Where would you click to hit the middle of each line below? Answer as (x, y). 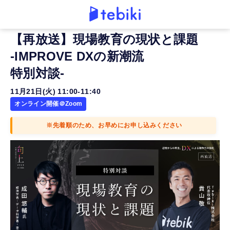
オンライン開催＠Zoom (49, 104)
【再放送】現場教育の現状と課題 (104, 39)
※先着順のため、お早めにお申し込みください (114, 125)
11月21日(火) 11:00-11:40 (55, 91)
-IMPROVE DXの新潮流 (77, 56)
